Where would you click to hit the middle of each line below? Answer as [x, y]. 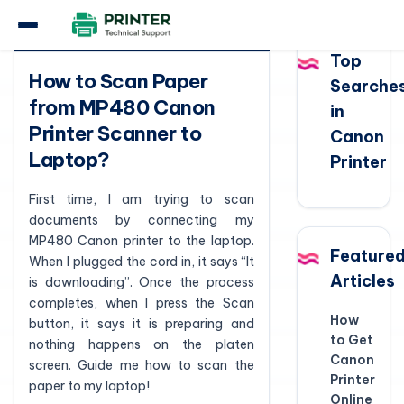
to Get [351, 340]
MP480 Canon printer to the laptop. [142, 241]
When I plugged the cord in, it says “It [142, 262]
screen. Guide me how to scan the [142, 365]
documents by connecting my [142, 220]
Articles [362, 281]
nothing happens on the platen [142, 344]
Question [60, 32]
